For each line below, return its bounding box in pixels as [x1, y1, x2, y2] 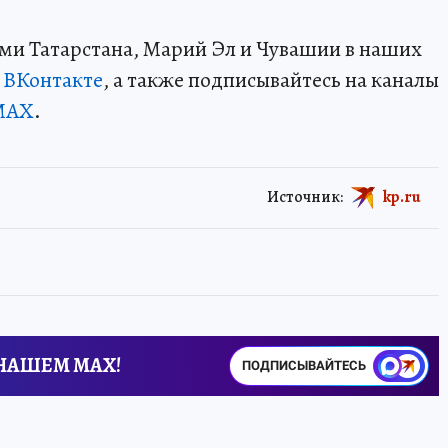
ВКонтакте [3, 64, 103, 95]
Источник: [267, 185, 343, 208]
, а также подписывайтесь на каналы [103, 64, 439, 95]
